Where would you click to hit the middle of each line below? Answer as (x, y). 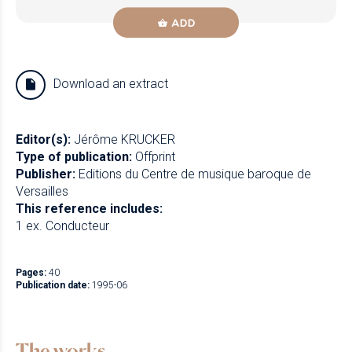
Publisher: (46, 174)
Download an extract (111, 84)
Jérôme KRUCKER (125, 140)
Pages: (31, 273)
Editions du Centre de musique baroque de (195, 174)
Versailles (42, 192)
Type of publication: (74, 157)
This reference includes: (89, 209)
